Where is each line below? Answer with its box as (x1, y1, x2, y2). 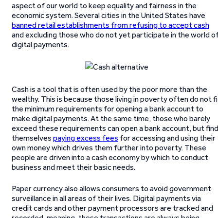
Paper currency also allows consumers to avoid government (12, 184, 211, 193)
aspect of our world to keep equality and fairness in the (12, 1, 197, 10)
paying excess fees (53, 133, 118, 143)
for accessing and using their (118, 133, 216, 143)
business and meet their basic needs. (12, 163, 135, 172)
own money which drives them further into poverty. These (12, 143, 206, 152)
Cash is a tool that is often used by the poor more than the (12, 85, 207, 94)
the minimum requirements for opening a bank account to (12, 104, 203, 113)
